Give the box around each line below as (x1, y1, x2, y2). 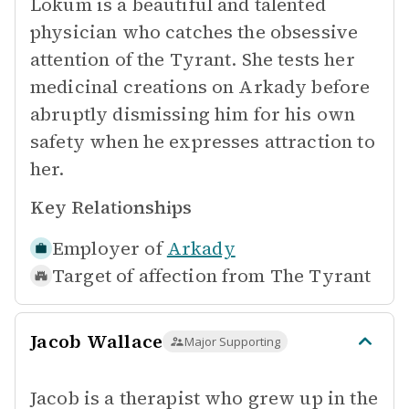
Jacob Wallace (30, 329, 163, 354)
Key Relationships (30, 194, 192, 220)
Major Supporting (184, 333, 281, 350)
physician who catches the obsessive (30, 19, 359, 45)
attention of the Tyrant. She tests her (30, 47, 355, 72)
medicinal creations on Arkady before (30, 74, 371, 100)
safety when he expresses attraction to (30, 129, 375, 154)
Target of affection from (52, 263, 266, 288)
